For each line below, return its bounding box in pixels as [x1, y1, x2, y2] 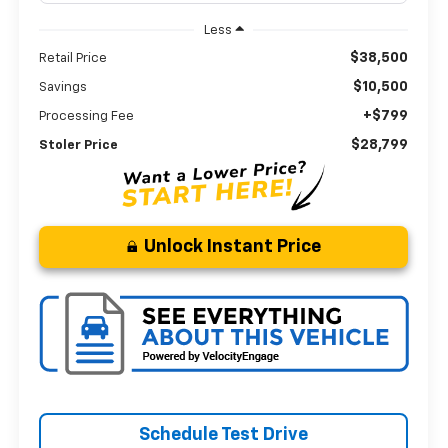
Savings [39, 80, 88, 94]
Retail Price [39, 51, 108, 65]
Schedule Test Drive [139, 425, 309, 444]
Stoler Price [39, 138, 119, 152]
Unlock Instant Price [143, 237, 321, 256]
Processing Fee [39, 109, 135, 123]
